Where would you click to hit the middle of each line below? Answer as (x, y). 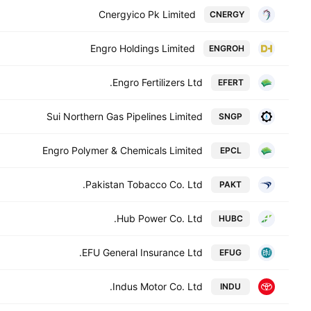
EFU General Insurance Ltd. (142, 252)
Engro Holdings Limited (143, 48)
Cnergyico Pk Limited (147, 14)
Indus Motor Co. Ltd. (158, 286)
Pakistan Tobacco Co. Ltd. (144, 184)
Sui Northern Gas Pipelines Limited (125, 116)
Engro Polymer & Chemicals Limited (123, 150)
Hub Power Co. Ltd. (160, 218)
